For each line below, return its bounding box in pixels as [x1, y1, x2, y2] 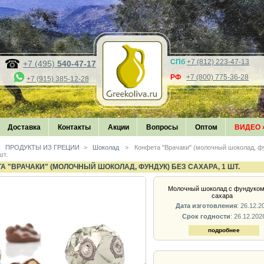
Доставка [8, 123, 41, 132]
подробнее [208, 226, 240, 233]
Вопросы [146, 123, 178, 132]
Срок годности [182, 212, 231, 220]
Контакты [58, 123, 91, 132]
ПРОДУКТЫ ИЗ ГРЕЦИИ [4, 144, 80, 151]
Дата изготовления [176, 202, 237, 210]
